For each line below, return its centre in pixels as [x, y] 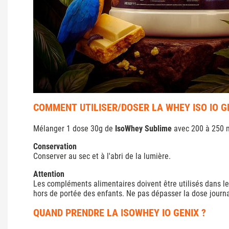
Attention [49, 174]
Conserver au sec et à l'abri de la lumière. [102, 156]
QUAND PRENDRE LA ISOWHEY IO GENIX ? [120, 212]
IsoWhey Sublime [143, 128]
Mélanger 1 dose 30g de [74, 128]
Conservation [55, 146]
